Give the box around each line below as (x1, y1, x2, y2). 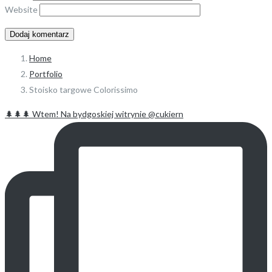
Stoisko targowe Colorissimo (29, 84, 138, 95)
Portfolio (29, 69, 63, 80)
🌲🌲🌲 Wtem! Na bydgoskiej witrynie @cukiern (5, 109, 183, 120)
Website (5, 4, 38, 15)
